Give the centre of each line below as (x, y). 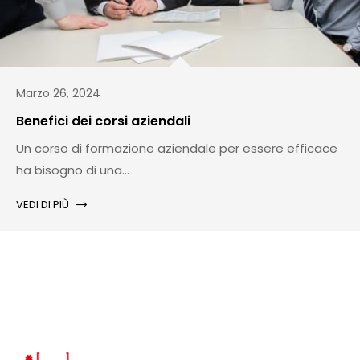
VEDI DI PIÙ (43, 205)
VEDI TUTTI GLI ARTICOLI (180, 250)
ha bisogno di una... (73, 170)
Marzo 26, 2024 (58, 94)
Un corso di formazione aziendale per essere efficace (177, 149)
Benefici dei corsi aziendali (103, 121)
